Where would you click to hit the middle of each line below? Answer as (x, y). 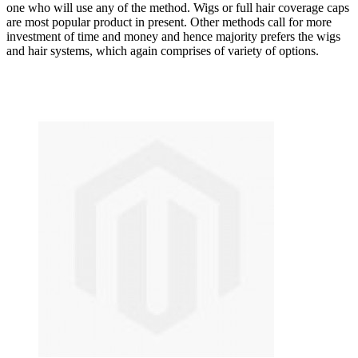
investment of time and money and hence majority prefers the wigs (173, 36)
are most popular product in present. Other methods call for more (169, 22)
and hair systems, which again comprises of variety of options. (163, 51)
